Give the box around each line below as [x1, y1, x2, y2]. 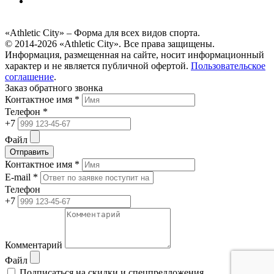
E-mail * [5, 172, 38, 183]
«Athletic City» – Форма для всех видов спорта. [5, 28, 200, 39]
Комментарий [5, 240, 62, 251]
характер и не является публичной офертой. [5, 61, 191, 72]
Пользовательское [191, 61, 265, 72]
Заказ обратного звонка [5, 83, 103, 94]
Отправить [10, 147, 49, 157]
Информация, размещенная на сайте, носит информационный [5, 50, 264, 61]
